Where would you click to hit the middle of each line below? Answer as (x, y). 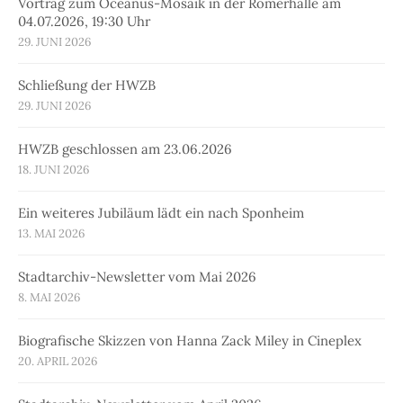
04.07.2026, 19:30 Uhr (84, 22)
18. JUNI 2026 (54, 170)
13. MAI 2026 (51, 234)
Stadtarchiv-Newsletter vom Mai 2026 (137, 277)
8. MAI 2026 (49, 298)
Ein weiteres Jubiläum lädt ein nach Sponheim (161, 213)
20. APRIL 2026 (58, 362)
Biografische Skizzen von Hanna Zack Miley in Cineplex (190, 341)
